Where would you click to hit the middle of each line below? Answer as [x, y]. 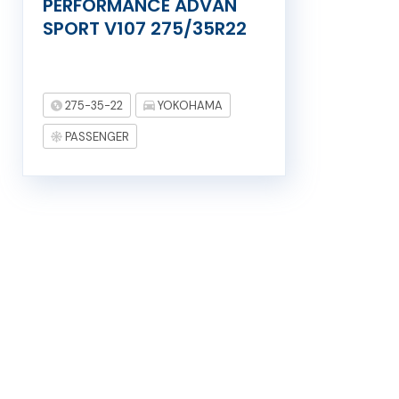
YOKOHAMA [188, 106]
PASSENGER [95, 137]
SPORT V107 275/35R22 [144, 29]
